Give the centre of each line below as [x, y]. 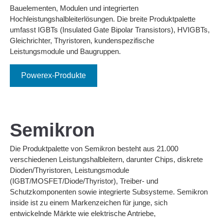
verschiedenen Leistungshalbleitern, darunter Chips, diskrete [106, 159]
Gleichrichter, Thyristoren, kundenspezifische [82, 41]
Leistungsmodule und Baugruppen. [65, 52]
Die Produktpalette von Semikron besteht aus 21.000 [94, 148]
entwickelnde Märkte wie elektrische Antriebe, [83, 213]
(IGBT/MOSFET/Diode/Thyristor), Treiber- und [84, 181]
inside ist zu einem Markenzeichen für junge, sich [89, 202]
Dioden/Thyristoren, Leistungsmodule [69, 170]
